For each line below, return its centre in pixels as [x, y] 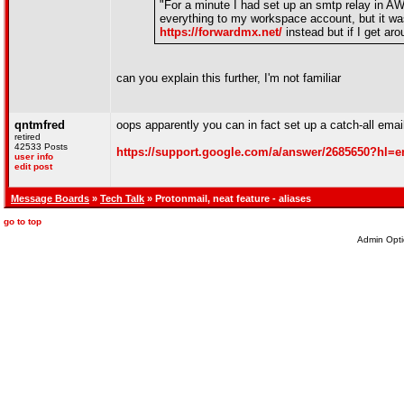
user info [34, 156]
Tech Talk [122, 198]
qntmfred [40, 125]
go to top [23, 221]
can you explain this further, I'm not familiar [229, 78]
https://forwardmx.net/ [221, 32]
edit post [33, 166]
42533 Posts [41, 147]
